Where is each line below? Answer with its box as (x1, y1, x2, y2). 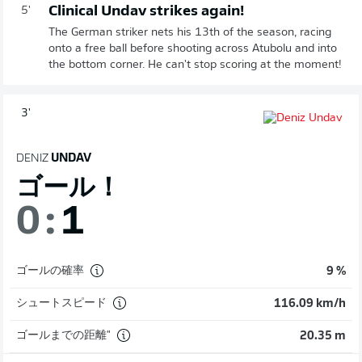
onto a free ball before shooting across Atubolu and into (48, 42, 337, 55)
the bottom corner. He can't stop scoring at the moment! (48, 58, 342, 71)
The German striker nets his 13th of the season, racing (48, 26, 331, 39)
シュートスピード (16, 297, 107, 309)
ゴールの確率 (16, 265, 84, 277)
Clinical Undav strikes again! (48, 3, 244, 19)
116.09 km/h (274, 297, 346, 310)
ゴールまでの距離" (16, 330, 111, 342)
